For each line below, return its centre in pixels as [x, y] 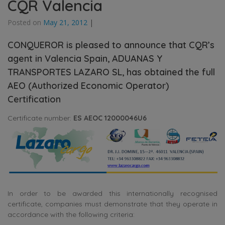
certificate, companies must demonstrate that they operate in [113, 204]
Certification [34, 99]
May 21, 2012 [65, 22]
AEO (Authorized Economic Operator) [88, 85]
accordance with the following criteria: [71, 215]
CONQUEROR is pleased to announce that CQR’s [111, 45]
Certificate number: [40, 118]
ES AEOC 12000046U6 [110, 118]
